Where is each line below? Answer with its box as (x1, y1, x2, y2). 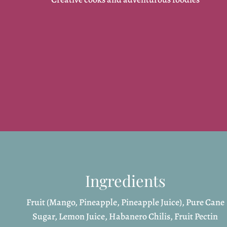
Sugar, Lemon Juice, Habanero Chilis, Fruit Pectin (32, 210, 218, 222)
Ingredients (85, 170, 166, 191)
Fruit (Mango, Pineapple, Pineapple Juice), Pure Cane (26, 196, 224, 208)
